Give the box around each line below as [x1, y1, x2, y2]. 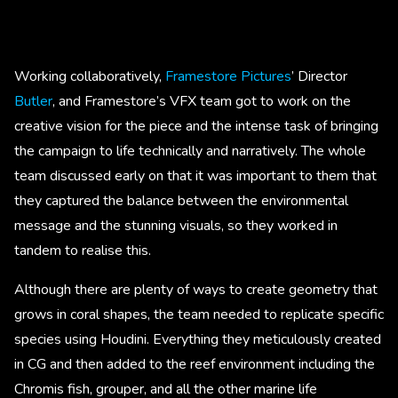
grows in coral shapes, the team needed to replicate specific [14, 304, 384, 324]
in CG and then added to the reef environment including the [14, 354, 375, 374]
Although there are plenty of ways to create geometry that [14, 279, 378, 299]
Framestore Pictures [165, 66, 291, 86]
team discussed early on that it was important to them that [14, 165, 377, 186]
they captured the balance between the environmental [14, 190, 348, 211]
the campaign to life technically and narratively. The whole [14, 140, 366, 161]
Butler [14, 91, 52, 111]
